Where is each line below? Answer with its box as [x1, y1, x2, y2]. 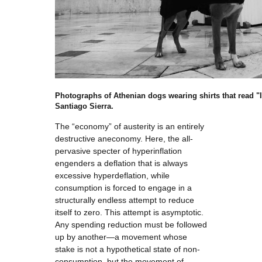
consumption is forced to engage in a [55, 183, 192, 192]
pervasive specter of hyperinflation [55, 146, 182, 156]
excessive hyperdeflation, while [55, 171, 170, 180]
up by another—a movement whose [55, 232, 187, 242]
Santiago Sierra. [55, 102, 113, 111]
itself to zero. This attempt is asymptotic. [55, 208, 204, 217]
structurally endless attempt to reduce [55, 195, 194, 205]
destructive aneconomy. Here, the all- [55, 134, 193, 143]
